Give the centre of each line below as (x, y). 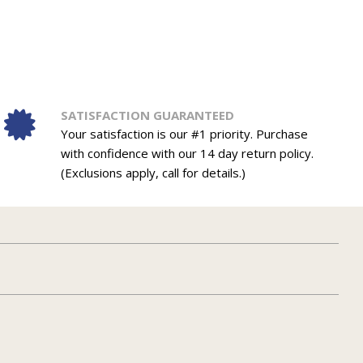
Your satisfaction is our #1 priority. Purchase (184, 134)
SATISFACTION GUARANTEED (147, 115)
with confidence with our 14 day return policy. (187, 154)
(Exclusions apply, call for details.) (153, 173)
